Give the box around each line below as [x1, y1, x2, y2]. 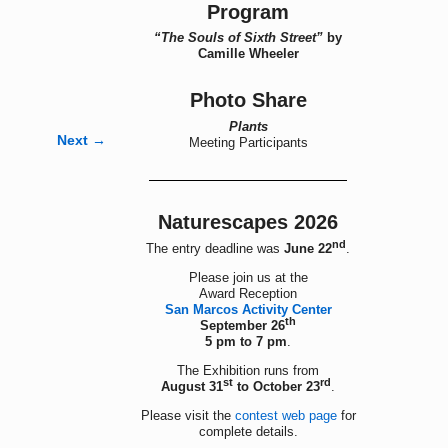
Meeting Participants [188, 135, 308, 151]
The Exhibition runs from [177, 363, 319, 379]
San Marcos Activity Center [164, 302, 332, 318]
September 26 [200, 318, 285, 334]
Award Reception [199, 286, 297, 302]
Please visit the [140, 408, 235, 424]
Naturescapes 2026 [158, 211, 338, 234]
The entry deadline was [146, 241, 284, 257]
